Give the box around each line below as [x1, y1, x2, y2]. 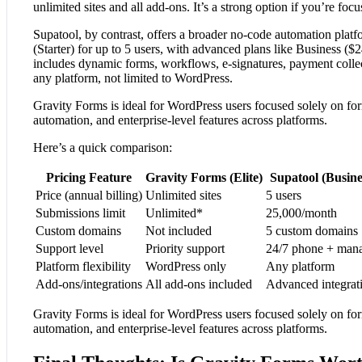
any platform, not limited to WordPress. [33, 71, 233, 86]
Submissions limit [36, 206, 125, 221]
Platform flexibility [36, 259, 131, 274]
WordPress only [145, 259, 226, 274]
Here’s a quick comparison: [33, 141, 172, 155]
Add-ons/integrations [36, 277, 142, 292]
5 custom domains [266, 224, 358, 238]
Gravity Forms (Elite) [145, 170, 263, 185]
